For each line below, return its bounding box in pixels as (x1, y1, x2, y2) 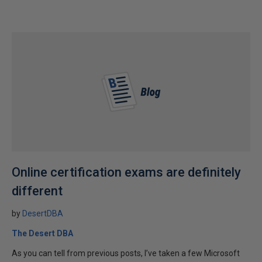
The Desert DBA (12, 229, 73, 238)
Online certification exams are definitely (12, 165, 241, 180)
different (12, 184, 63, 198)
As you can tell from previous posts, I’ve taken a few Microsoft (12, 249, 240, 258)
